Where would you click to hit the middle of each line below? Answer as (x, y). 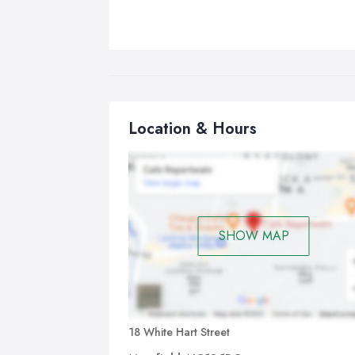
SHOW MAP (254, 236)
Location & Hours (193, 129)
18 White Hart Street (179, 332)
